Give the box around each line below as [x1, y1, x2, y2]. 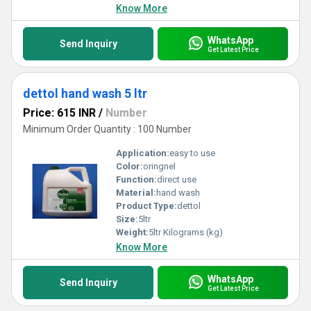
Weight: [116, 227, 149, 237]
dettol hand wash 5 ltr [23, 86, 147, 101]
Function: [116, 174, 157, 185]
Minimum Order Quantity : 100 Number [23, 124, 192, 135]
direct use [157, 174, 196, 185]
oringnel [143, 161, 176, 171]
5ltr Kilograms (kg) [149, 227, 223, 237]
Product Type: [116, 201, 177, 211]
